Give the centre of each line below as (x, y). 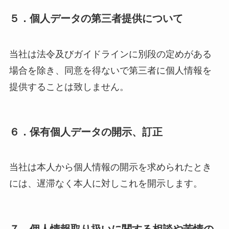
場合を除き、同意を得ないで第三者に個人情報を (110, 70)
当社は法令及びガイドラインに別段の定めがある (110, 54)
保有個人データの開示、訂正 (96, 132)
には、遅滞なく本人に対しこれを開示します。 (106, 184)
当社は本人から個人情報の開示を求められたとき (110, 167)
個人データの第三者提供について (106, 19)
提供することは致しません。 (69, 87)
